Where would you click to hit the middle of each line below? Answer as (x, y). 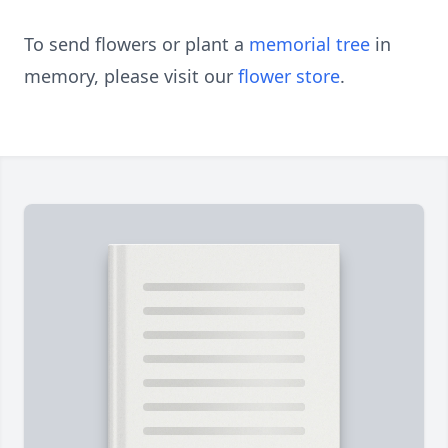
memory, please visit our (131, 76)
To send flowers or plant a (136, 44)
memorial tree (309, 44)
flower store (289, 76)
